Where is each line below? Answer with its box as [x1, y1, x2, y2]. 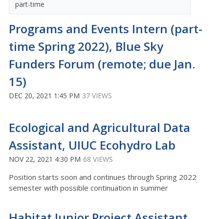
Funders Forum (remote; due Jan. [9, 56, 195, 72]
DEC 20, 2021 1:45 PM [9, 91, 80, 100]
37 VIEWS [82, 91, 112, 100]
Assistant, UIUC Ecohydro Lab [9, 137, 175, 153]
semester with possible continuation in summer [9, 183, 168, 193]
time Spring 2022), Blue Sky [9, 38, 163, 54]
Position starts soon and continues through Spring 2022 [9, 172, 197, 182]
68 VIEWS [83, 154, 113, 164]
